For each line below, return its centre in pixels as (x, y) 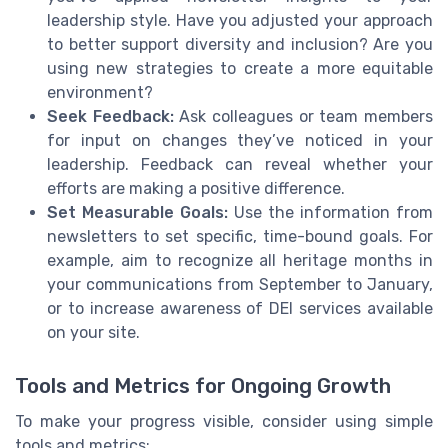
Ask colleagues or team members (303, 116)
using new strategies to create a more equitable (240, 68)
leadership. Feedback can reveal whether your (240, 164)
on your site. (93, 332)
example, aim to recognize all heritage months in (240, 260)
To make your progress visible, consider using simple (224, 421)
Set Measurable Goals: (137, 212)
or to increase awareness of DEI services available (240, 308)
